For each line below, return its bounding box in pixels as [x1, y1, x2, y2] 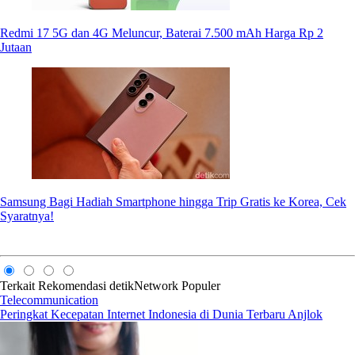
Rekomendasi [38, 279, 106, 293]
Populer [181, 279, 220, 293]
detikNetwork [109, 279, 178, 293]
